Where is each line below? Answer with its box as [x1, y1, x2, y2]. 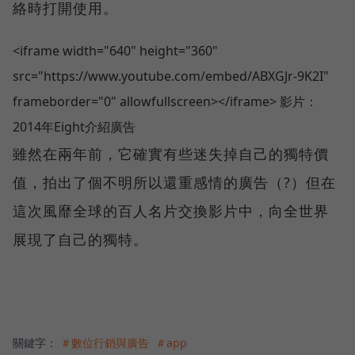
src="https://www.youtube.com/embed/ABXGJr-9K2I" [13, 67, 329, 86]
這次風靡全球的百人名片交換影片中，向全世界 [13, 201, 329, 221]
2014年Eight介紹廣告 [13, 118, 136, 136]
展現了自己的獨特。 [13, 230, 148, 250]
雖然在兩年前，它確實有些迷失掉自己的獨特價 [13, 144, 329, 164]
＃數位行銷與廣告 [60, 335, 149, 351]
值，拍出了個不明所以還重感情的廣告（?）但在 [13, 173, 336, 193]
